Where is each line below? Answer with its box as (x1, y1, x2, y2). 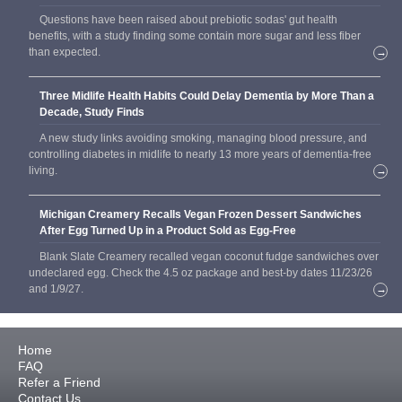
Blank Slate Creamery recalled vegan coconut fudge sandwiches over (39, 249, 379, 263)
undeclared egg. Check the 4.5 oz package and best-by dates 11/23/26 (29, 266, 372, 279)
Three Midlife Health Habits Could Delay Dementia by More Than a (39, 89, 374, 102)
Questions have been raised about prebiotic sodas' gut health (39, 13, 337, 26)
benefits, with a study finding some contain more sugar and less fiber (29, 29, 361, 42)
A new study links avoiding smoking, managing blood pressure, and (39, 131, 367, 144)
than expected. (29, 45, 100, 58)
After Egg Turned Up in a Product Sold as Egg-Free (39, 223, 296, 237)
